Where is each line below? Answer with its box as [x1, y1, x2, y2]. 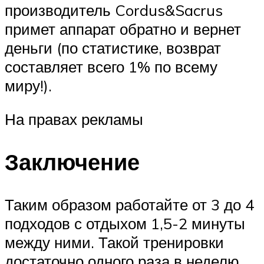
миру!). [5, 75, 52, 95]
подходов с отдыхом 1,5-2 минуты [5, 213, 245, 233]
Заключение [5, 147, 140, 177]
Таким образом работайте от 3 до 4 [5, 194, 254, 214]
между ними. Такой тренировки [5, 232, 224, 252]
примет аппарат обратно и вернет [5, 19, 241, 38]
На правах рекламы [5, 110, 143, 129]
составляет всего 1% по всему [5, 57, 217, 76]
